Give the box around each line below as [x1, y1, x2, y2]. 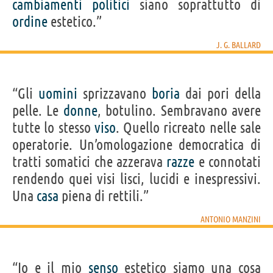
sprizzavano [77, 85, 152, 102]
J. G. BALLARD [216, 40, 261, 50]
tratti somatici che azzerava [12, 153, 167, 170]
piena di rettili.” [58, 187, 149, 204]
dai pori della [180, 85, 261, 102]
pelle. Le [12, 102, 63, 119]
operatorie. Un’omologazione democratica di [12, 136, 261, 153]
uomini [38, 85, 77, 102]
